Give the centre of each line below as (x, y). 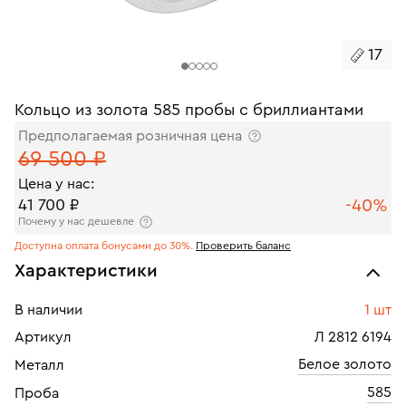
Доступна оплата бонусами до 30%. (105, 246)
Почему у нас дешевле (76, 222)
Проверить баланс (243, 246)
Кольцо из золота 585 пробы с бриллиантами (189, 110)
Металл (39, 366)
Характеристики (86, 271)
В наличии (48, 310)
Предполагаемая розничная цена (130, 136)
